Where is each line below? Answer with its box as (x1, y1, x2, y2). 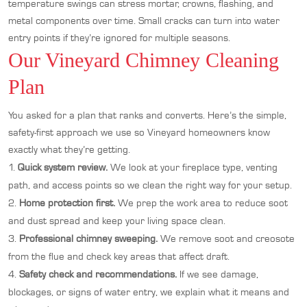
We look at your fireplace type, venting (108, 161, 278, 173)
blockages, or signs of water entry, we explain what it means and (8, 286, 289, 298)
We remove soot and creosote (158, 232, 295, 245)
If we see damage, (177, 268, 258, 280)
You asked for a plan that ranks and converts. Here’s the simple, (8, 109, 286, 121)
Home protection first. (19, 197, 115, 209)
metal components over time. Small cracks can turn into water (8, 14, 280, 27)
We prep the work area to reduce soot (115, 197, 288, 209)
